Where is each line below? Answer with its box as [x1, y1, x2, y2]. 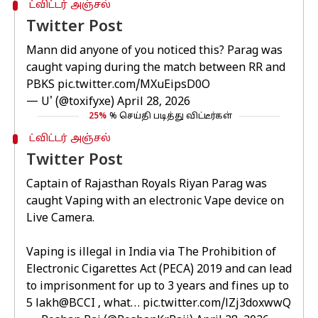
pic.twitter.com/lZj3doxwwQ [143, 297, 291, 311]
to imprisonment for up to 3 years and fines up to [26, 280, 289, 294]
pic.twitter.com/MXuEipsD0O [57, 78, 210, 92]
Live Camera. [26, 212, 94, 226]
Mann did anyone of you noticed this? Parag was [26, 44, 283, 58]
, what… [95, 297, 143, 311]
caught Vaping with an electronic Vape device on [26, 194, 284, 209]
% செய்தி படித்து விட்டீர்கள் [109, 111, 232, 121]
